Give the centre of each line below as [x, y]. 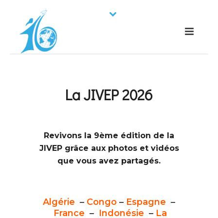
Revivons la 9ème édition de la [109, 136]
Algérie [59, 202]
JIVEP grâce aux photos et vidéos [109, 148]
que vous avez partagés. [109, 161]
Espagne [148, 202]
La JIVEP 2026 [109, 95]
